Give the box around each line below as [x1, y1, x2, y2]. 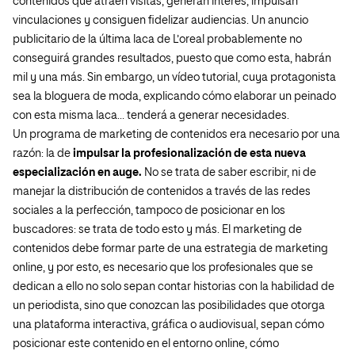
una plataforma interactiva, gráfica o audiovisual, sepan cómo [13, 319, 324, 330]
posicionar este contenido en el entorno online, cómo [13, 338, 279, 349]
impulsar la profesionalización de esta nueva [73, 148, 306, 159]
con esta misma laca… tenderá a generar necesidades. [13, 110, 289, 121]
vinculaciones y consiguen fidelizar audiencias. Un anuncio [13, 15, 308, 26]
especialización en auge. [13, 167, 142, 178]
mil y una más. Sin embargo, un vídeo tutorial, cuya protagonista [13, 72, 336, 83]
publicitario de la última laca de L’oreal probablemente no [13, 34, 302, 45]
